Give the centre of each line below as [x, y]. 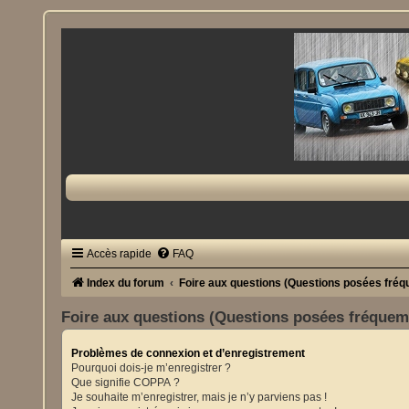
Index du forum [126, 283]
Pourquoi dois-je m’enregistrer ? [152, 367]
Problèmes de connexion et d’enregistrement [189, 353]
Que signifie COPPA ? [126, 382]
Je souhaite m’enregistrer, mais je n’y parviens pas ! [199, 397]
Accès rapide [120, 254]
